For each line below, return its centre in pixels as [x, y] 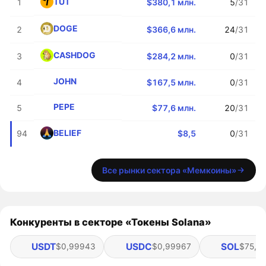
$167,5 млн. [172, 82]
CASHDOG [74, 55]
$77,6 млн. [174, 107]
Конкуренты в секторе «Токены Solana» [111, 222]
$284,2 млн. [172, 56]
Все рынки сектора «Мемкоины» [169, 170]
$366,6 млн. [172, 29]
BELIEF [67, 133]
